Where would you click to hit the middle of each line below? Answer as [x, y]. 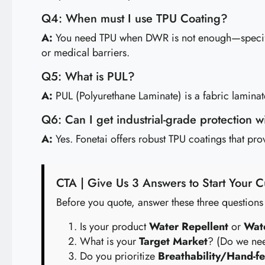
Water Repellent [189, 227]
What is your [109, 241]
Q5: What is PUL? [88, 77]
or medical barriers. [85, 53]
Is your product [114, 227]
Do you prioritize [119, 256]
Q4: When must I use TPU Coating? [135, 19]
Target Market [173, 241]
